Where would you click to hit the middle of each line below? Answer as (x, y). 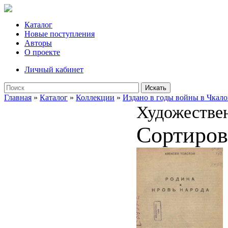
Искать (156, 88)
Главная (18, 97)
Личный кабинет (54, 69)
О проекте (42, 52)
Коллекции (95, 97)
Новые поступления (60, 34)
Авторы (38, 43)
